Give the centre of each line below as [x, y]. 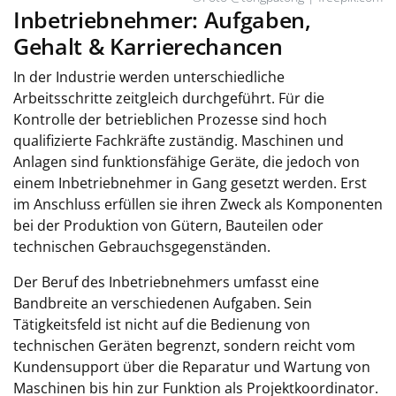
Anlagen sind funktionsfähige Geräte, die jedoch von [187, 162]
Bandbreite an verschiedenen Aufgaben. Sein [163, 303]
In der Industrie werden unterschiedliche [149, 77]
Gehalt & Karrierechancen [148, 46]
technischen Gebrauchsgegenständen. [142, 247]
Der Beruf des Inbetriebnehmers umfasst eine [166, 282]
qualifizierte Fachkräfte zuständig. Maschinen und [179, 141]
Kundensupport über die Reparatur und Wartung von [192, 367]
